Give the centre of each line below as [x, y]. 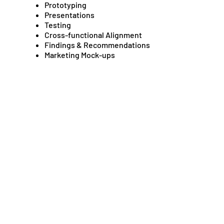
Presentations [70, 15]
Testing [58, 25]
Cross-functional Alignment [93, 35]
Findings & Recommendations [97, 45]
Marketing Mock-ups [80, 55]
